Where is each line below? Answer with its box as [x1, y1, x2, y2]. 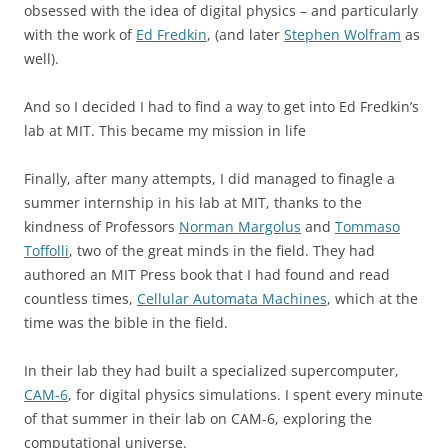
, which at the [327, 289, 418, 308]
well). [24, 49, 59, 68]
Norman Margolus [179, 217, 301, 236]
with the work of [24, 25, 136, 44]
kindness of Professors [24, 217, 179, 236]
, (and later [207, 25, 284, 44]
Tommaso [335, 217, 400, 236]
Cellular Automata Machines [137, 289, 327, 308]
